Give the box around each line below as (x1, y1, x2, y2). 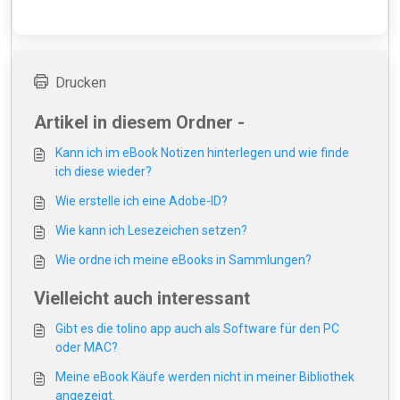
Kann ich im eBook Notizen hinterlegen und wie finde (55, 146, 349, 160)
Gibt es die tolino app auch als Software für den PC (55, 321, 339, 336)
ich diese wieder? (55, 164, 152, 179)
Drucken (55, 74, 106, 91)
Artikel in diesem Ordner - (34, 112, 245, 133)
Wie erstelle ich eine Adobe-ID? (55, 194, 228, 208)
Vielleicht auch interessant (34, 287, 250, 309)
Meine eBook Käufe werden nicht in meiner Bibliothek (55, 370, 354, 384)
